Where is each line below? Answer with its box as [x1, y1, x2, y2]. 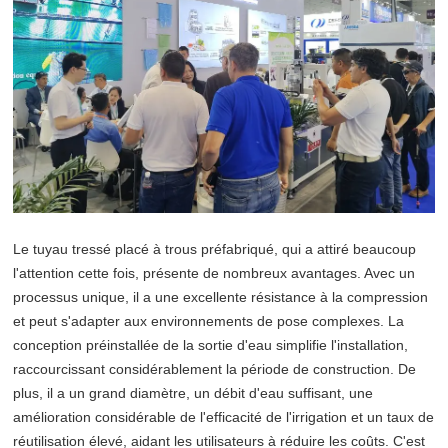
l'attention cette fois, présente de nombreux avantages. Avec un [13, 264, 415, 281]
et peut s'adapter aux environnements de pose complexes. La [13, 312, 404, 329]
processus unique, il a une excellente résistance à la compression [13, 288, 428, 305]
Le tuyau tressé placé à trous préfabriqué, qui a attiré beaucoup [13, 240, 416, 257]
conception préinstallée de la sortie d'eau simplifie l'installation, [13, 336, 408, 353]
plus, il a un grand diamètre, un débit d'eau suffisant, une [13, 384, 373, 401]
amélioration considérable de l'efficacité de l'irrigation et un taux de [13, 408, 434, 425]
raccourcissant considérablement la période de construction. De [13, 360, 416, 377]
